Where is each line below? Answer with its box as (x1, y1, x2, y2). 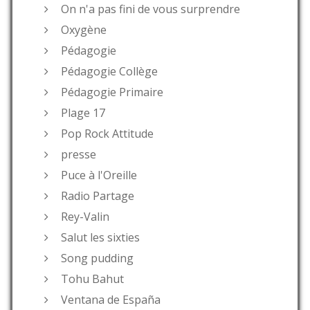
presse (61, 147, 96, 163)
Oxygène (61, 22, 107, 38)
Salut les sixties (61, 230, 140, 246)
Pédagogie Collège (61, 64, 158, 80)
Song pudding (61, 250, 134, 266)
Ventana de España (61, 292, 161, 308)
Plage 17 (61, 105, 105, 121)
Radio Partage (61, 188, 134, 204)
